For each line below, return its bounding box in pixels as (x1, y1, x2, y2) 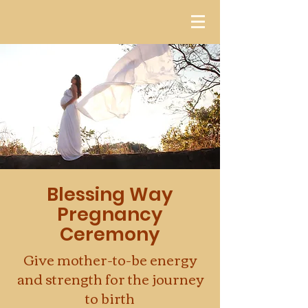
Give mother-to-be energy (23, 246, 197, 272)
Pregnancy (57, 201, 162, 227)
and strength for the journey (16, 265, 203, 291)
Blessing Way (47, 181, 173, 207)
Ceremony (60, 221, 159, 247)
